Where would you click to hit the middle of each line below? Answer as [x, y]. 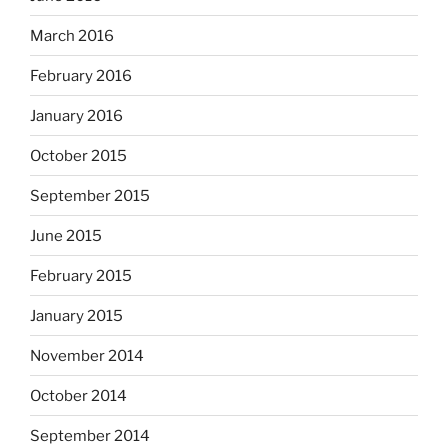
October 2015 [78, 155]
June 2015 [66, 235]
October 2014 [78, 395]
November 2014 [87, 355]
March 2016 [72, 35]
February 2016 [81, 75]
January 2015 [76, 315]
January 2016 [76, 115]
